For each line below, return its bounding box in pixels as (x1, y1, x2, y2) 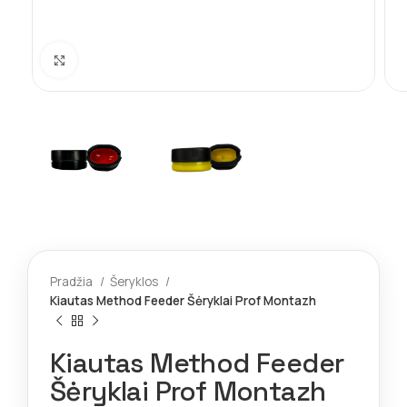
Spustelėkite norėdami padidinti (77, 52, 256, 67)
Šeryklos (110, 273, 161, 291)
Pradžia (50, 273, 95, 291)
